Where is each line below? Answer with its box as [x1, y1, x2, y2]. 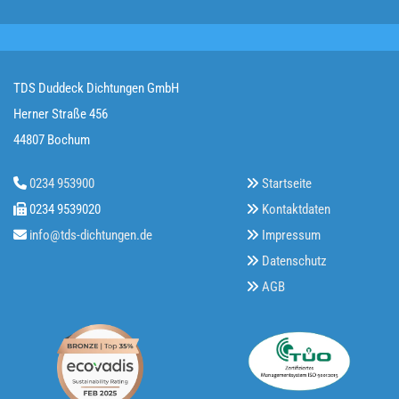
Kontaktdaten [262, 200, 331, 217]
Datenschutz [262, 252, 328, 269]
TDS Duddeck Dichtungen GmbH [13, 79, 179, 96]
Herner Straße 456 [13, 105, 108, 122]
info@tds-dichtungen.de [29, 226, 152, 243]
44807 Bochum [13, 131, 90, 148]
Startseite [262, 175, 313, 191]
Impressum [262, 226, 322, 243]
